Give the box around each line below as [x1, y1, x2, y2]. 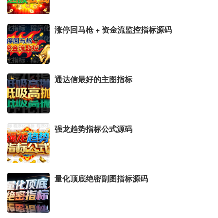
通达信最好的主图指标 [54, 73, 132, 85]
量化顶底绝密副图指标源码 [54, 172, 148, 184]
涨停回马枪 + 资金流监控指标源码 [54, 23, 172, 35]
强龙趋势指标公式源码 [54, 123, 132, 134]
